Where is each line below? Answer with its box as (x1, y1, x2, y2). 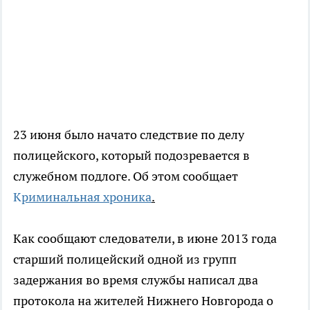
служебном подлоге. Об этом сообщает (13, 168, 238, 185)
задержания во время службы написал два (13, 272, 258, 289)
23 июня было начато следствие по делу (13, 127, 244, 143)
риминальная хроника (21, 189, 152, 206)
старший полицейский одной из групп (13, 251, 237, 268)
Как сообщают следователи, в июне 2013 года (13, 230, 277, 247)
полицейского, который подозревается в (13, 147, 250, 164)
